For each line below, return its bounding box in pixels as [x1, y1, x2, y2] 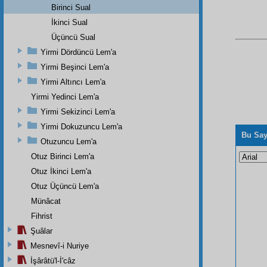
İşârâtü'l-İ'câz [30, 256, 76, 265]
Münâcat [31, 196, 61, 206]
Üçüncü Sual [51, 32, 95, 42]
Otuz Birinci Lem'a [31, 151, 94, 161]
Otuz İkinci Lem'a [31, 166, 91, 176]
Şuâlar [30, 226, 52, 235]
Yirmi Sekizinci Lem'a [41, 107, 115, 116]
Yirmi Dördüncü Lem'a [41, 47, 116, 57]
